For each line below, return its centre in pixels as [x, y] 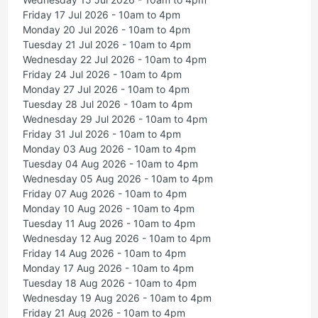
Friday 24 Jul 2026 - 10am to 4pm [102, 75]
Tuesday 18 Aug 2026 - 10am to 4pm [109, 283]
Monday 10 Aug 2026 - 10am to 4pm [108, 209]
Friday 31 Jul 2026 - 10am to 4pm [102, 134]
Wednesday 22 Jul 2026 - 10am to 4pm [114, 60]
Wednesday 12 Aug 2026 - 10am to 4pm [116, 238]
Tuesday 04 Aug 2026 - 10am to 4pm [110, 164]
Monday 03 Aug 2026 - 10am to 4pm [109, 149]
